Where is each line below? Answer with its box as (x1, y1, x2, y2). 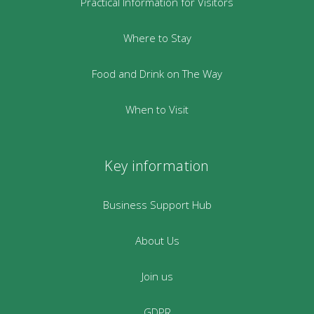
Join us (141, 269, 173, 283)
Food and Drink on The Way (92, 67, 222, 81)
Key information (104, 156, 210, 175)
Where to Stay (123, 31, 191, 45)
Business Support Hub (102, 198, 212, 212)
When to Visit (125, 102, 189, 116)
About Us (135, 233, 179, 247)
